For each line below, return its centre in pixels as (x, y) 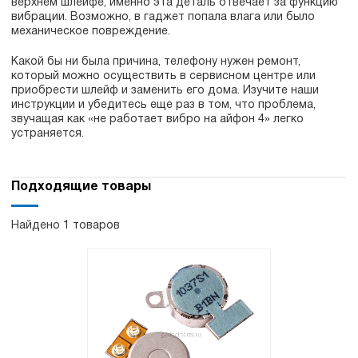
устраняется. (48, 134)
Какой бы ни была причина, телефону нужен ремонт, (156, 62)
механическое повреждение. (91, 32)
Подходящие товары (81, 187)
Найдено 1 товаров (66, 226)
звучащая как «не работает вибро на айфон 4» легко (157, 119)
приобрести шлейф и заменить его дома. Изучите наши (165, 91)
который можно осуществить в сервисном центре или (163, 76)
